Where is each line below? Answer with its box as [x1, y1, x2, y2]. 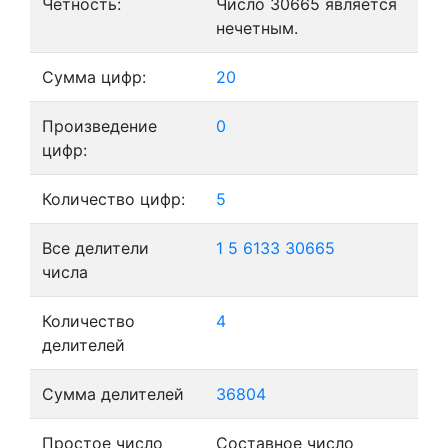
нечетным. [216, 18, 298, 38]
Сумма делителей [42, 384, 184, 404]
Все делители [42, 238, 149, 258]
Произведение [42, 116, 157, 136]
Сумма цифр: [42, 67, 146, 87]
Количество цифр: [42, 189, 185, 209]
